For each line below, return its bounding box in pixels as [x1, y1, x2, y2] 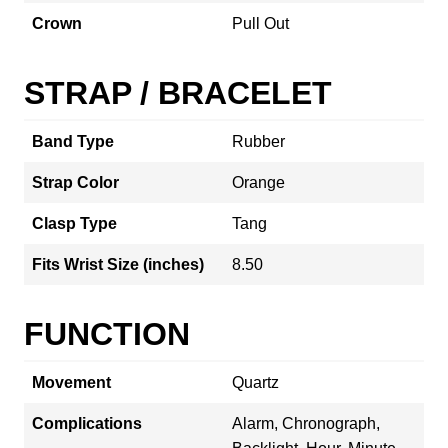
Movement [32, 373, 111, 391]
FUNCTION [24, 315, 190, 352]
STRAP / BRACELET [24, 74, 332, 111]
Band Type [32, 132, 114, 150]
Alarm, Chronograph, [232, 414, 380, 432]
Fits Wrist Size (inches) [32, 255, 204, 273]
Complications [32, 414, 142, 432]
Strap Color [32, 173, 119, 191]
